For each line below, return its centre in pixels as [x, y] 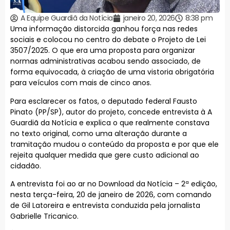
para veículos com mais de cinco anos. [81, 83]
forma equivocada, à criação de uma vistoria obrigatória [112, 72]
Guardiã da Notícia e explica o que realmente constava [110, 122]
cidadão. [26, 166]
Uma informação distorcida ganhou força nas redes [104, 29]
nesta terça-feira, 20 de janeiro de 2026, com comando [111, 194]
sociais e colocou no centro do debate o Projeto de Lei [108, 40]
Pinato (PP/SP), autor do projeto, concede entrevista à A [111, 112]
